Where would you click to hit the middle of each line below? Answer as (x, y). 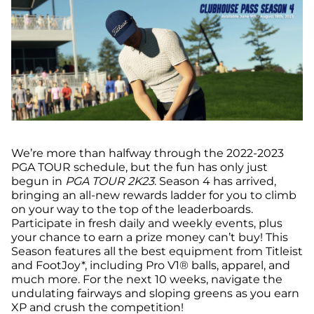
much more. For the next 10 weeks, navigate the (147, 279)
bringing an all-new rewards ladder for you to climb (154, 195)
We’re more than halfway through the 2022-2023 (148, 153)
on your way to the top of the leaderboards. (132, 209)
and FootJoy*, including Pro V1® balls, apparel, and (151, 265)
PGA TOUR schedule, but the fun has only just (139, 167)
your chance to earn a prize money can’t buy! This (150, 237)
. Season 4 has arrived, (215, 181)
